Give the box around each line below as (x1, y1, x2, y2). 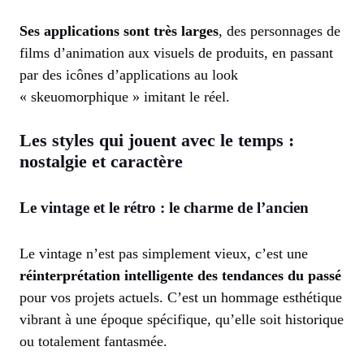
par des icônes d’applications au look (19, 66, 238, 83)
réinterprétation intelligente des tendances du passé (19, 266, 341, 284)
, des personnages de (219, 22, 340, 39)
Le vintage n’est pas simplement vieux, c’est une (19, 245, 308, 262)
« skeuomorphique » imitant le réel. (19, 88, 230, 105)
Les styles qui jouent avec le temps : (19, 129, 294, 150)
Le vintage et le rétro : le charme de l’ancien (19, 198, 309, 216)
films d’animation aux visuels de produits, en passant (19, 44, 333, 61)
